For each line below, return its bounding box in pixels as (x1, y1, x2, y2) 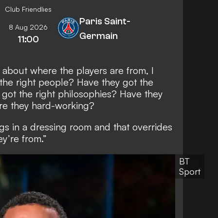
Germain (79, 30, 118, 41)
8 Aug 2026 (9, 22, 48, 31)
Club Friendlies (5, 4, 52, 13)
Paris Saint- (79, 15, 131, 27)
